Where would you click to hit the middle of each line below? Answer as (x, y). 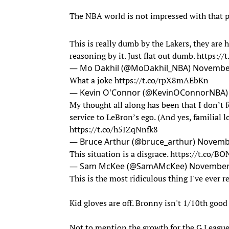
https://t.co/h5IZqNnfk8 (114, 129)
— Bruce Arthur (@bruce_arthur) (133, 141)
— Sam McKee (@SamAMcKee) (129, 166)
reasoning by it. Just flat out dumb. (133, 55)
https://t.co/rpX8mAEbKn (162, 80)
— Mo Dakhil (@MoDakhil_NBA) (131, 68)
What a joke (92, 80)
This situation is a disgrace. (120, 154)
